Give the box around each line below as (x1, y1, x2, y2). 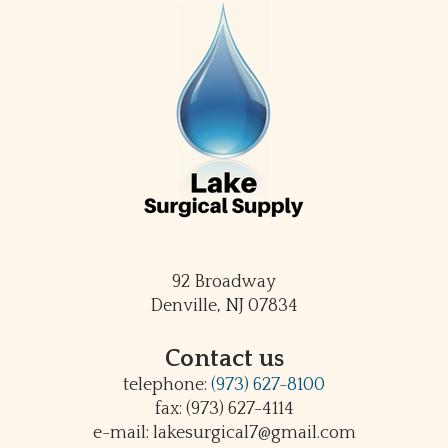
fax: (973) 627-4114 (154, 398, 294, 419)
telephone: (123, 374, 211, 395)
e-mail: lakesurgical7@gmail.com (92, 422, 356, 443)
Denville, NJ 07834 (150, 295, 298, 316)
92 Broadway (172, 271, 276, 292)
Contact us (164, 345, 284, 372)
